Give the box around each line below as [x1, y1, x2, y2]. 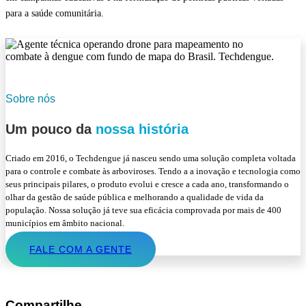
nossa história [92, 121, 189, 137]
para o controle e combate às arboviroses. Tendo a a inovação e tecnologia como [5, 165, 301, 176]
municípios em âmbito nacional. [5, 217, 124, 228]
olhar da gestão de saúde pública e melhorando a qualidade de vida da [5, 191, 264, 202]
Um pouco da [5, 121, 92, 137]
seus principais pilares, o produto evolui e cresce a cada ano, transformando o [5, 178, 289, 189]
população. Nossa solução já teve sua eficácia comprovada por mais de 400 [5, 204, 281, 215]
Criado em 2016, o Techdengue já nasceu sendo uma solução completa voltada [5, 152, 296, 163]
